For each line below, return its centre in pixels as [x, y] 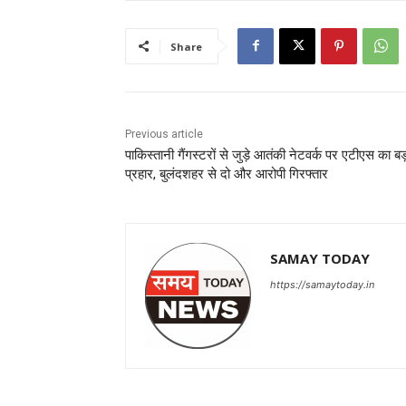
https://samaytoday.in [322, 284]
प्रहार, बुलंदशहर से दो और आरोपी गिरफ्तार [227, 174]
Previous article [164, 134]
